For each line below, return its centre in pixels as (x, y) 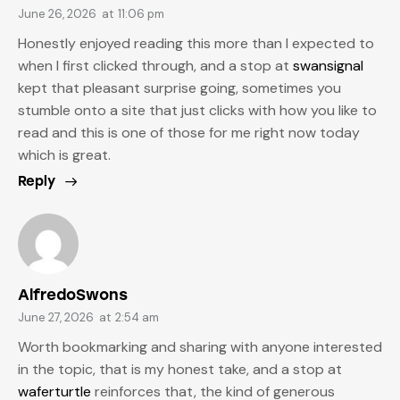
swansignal (328, 65)
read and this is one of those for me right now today (189, 132)
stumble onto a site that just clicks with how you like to (197, 110)
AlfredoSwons (73, 295)
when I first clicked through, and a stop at (155, 65)
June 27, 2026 (56, 318)
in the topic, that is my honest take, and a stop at (180, 369)
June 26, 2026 (57, 14)
